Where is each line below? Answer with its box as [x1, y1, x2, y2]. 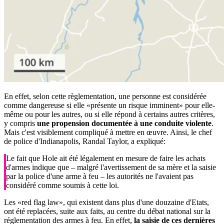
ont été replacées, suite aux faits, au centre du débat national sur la [4, 207, 210, 216]
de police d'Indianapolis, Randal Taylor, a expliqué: [4, 137, 165, 146]
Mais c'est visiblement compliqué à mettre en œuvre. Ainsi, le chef [4, 128, 212, 137]
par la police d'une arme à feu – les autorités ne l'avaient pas [6, 172, 193, 181]
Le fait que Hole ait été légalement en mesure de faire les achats [6, 154, 205, 163]
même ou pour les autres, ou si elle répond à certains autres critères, [4, 110, 215, 119]
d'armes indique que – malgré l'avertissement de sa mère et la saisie [6, 163, 216, 172]
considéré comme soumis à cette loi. [6, 181, 119, 190]
